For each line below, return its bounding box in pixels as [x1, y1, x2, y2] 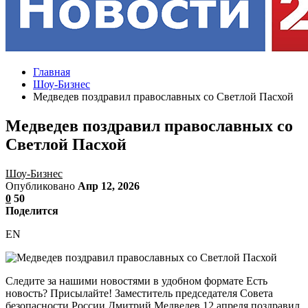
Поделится [5, 204, 58, 217]
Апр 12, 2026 [78, 179, 140, 192]
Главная [33, 66, 70, 78]
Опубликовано [5, 179, 78, 192]
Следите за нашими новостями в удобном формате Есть [5, 274, 267, 287]
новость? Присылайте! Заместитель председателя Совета [5, 287, 273, 299]
